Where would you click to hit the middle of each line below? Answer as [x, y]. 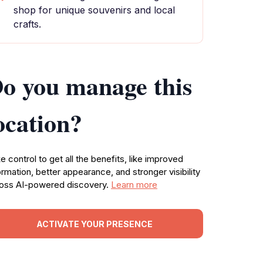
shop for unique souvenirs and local [94, 10]
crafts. [27, 24]
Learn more [134, 185]
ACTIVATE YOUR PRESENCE [95, 224]
